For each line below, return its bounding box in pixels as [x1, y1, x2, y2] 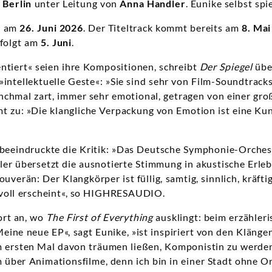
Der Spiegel [199, 61, 253, 73]
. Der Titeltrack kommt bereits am [83, 22, 242, 34]
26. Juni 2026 [19, 22, 83, 34]
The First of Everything [46, 211, 154, 223]
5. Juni [40, 36, 72, 49]
